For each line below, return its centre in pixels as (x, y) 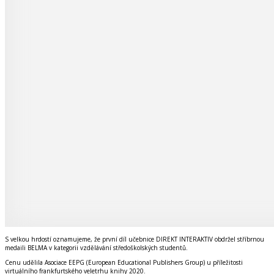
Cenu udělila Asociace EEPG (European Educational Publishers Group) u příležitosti (124, 262)
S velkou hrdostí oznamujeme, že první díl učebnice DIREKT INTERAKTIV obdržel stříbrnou (135, 239)
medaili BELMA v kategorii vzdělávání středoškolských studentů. (96, 247)
